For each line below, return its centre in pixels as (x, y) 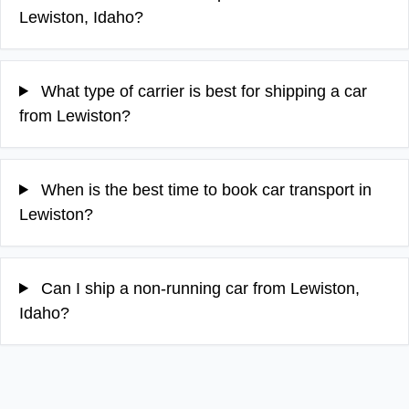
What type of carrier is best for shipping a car (202, 91)
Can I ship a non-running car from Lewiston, (199, 288)
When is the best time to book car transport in (204, 189)
